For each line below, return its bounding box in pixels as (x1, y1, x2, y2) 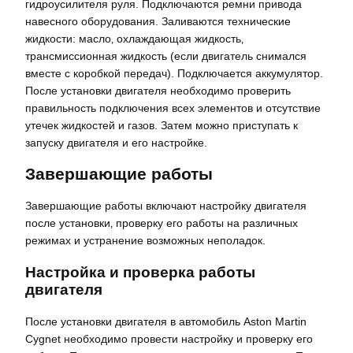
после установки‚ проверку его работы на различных (25, 217, 298, 230)
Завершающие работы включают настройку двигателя (25, 199, 307, 213)
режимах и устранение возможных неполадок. (25, 234, 266, 247)
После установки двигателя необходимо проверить (25, 84, 291, 98)
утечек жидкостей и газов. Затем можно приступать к (25, 119, 298, 132)
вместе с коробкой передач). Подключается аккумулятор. (25, 67, 323, 80)
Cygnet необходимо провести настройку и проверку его (25, 333, 313, 346)
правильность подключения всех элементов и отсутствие (25, 102, 321, 115)
